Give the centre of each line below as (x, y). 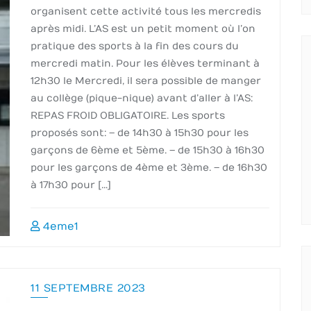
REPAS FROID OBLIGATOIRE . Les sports (128, 116)
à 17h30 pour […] (71, 185)
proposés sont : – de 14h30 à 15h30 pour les (140, 133)
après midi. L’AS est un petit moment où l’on (143, 29)
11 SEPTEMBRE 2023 (88, 288)
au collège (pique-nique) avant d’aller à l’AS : (142, 98)
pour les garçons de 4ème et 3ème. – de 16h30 (149, 168)
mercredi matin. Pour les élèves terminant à (145, 64)
